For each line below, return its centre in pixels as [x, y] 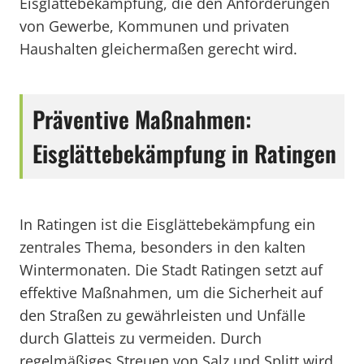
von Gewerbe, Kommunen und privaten [154, 26]
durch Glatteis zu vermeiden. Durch [141, 338]
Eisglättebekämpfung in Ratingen [184, 153]
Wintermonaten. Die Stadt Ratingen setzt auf [171, 270]
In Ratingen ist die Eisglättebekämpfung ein [167, 224]
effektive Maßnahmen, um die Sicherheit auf [171, 292]
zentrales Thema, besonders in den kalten [162, 247]
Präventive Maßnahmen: [142, 119]
